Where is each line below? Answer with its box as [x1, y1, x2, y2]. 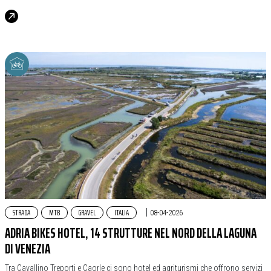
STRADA [13, 206, 30, 219]
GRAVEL [79, 206, 96, 219]
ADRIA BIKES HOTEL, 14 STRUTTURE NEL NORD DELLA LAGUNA [5, 223, 256, 244]
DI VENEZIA [5, 238, 50, 260]
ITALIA [114, 206, 129, 219]
